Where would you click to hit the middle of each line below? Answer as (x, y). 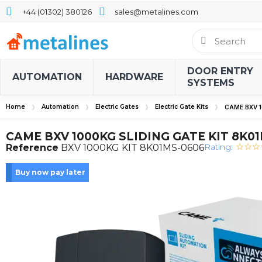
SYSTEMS (211, 83)
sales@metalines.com (156, 11)
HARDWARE (134, 77)
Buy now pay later (50, 172)
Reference (32, 148)
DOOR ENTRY (220, 71)
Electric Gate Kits (182, 107)
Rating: (218, 147)
